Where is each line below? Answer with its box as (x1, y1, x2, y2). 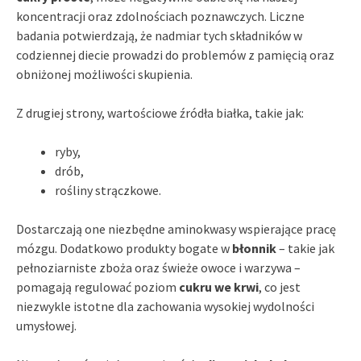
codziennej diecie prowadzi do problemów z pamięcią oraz (16, 46, 334, 63)
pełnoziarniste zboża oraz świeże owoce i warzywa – (16, 259, 301, 276)
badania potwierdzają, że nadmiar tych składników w (16, 27, 302, 44)
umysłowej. (16, 317, 77, 334)
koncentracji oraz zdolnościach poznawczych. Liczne (16, 7, 305, 24)
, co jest (259, 278, 301, 295)
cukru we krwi (179, 278, 259, 295)
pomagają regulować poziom (16, 278, 179, 295)
